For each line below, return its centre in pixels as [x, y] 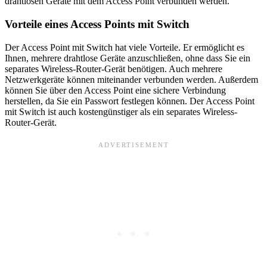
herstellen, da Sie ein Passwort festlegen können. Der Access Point [130, 101]
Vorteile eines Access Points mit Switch [97, 24]
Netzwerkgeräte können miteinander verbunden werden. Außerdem [131, 79]
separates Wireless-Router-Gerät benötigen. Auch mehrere [114, 69]
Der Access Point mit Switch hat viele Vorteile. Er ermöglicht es [125, 47]
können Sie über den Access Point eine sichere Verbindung [115, 90]
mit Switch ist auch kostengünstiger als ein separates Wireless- [121, 111]
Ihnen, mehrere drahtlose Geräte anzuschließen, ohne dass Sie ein [128, 58]
